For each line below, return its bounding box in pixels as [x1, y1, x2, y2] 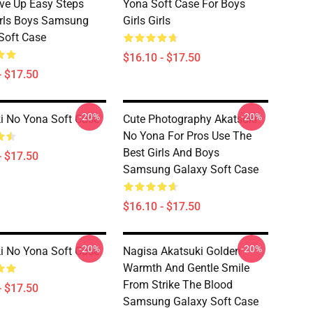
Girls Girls [123, 14, 170, 27]
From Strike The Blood [123, 278, 233, 291]
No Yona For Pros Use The [123, 129, 252, 143]
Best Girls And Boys [123, 146, 219, 159]
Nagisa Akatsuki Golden [123, 245, 241, 258]
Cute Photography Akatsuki [123, 112, 257, 126]
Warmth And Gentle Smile [123, 261, 249, 275]
